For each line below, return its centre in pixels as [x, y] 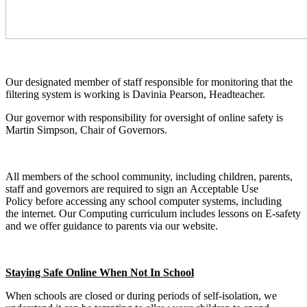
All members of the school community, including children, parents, [149, 177]
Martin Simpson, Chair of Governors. [86, 130]
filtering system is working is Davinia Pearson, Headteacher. [138, 95]
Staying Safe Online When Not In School [100, 273]
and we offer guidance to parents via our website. [113, 226]
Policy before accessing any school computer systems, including [144, 201]
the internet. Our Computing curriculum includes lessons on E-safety [153, 214]
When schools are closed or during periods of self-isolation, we [141, 296]
